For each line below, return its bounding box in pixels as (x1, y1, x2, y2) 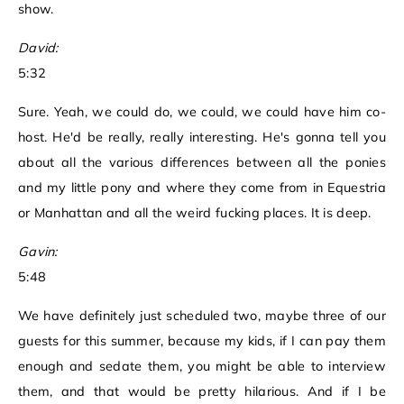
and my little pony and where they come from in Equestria (18, 179, 386, 197)
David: (18, 40, 59, 57)
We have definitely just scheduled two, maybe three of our (18, 308, 386, 325)
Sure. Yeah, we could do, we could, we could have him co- (18, 104, 386, 121)
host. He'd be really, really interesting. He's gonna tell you (18, 129, 386, 146)
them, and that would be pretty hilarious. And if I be (18, 383, 386, 400)
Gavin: (18, 243, 58, 261)
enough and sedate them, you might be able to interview (18, 358, 386, 375)
